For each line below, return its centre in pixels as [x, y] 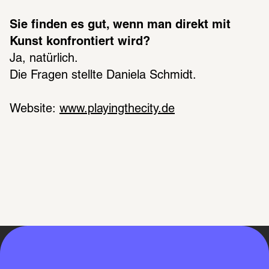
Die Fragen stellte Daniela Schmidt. [103, 76]
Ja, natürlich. [44, 59]
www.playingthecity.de [117, 110]
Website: [35, 110]
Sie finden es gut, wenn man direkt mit [120, 26]
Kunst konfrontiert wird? [80, 42]
